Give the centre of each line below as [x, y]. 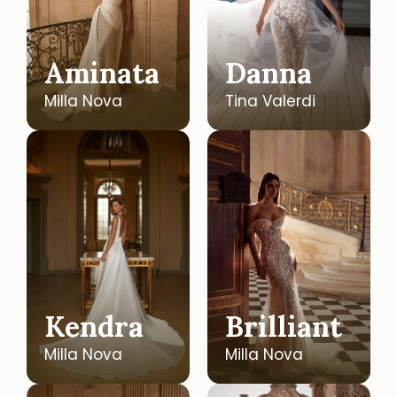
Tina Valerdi [270, 101]
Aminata [102, 73]
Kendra [94, 327]
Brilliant [284, 327]
